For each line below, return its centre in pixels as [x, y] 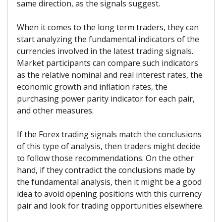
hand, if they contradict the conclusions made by [106, 170]
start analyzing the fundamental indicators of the [108, 39]
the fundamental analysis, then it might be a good [109, 182]
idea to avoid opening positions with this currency [109, 194]
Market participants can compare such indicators [108, 63]
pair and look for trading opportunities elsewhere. [110, 206]
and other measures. [55, 111]
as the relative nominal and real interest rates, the [110, 75]
